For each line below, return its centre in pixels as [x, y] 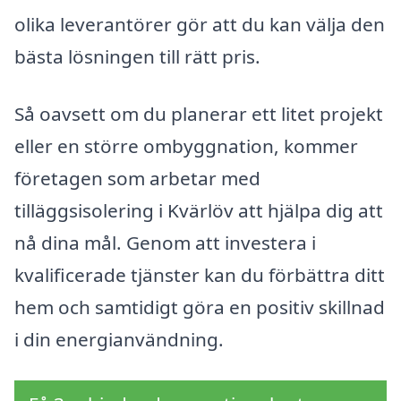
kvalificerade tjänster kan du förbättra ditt [200, 274]
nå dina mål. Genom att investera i [165, 242]
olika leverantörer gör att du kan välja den [200, 25]
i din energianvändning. [119, 339]
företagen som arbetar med [137, 178]
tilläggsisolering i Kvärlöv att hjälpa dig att [199, 210]
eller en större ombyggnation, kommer [186, 145]
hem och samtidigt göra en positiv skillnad [200, 307]
